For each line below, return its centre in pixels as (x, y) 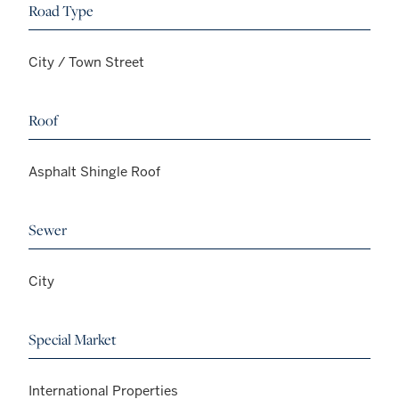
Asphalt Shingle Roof (94, 171)
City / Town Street (86, 61)
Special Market (73, 339)
